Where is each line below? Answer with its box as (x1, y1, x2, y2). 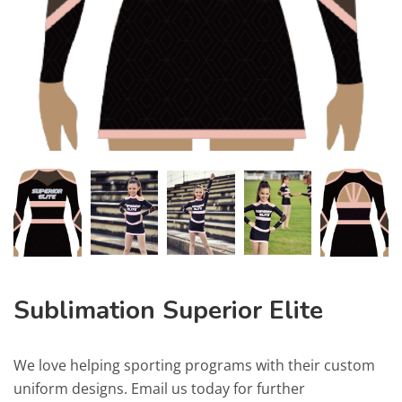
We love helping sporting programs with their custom (13, 354, 375, 375)
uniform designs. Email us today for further (13, 378, 305, 398)
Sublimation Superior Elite (13, 293, 323, 328)
